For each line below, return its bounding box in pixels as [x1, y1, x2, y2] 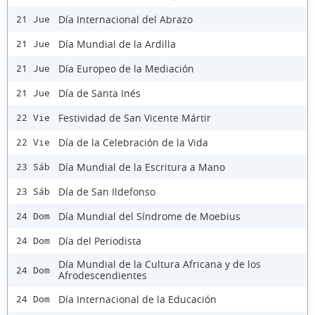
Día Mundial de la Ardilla [58, 37, 176, 51]
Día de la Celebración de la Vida [58, 135, 208, 149]
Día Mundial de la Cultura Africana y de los [58, 257, 261, 271]
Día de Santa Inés [58, 86, 141, 100]
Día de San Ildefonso [58, 184, 155, 198]
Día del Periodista [58, 233, 141, 247]
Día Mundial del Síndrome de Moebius [58, 209, 240, 223]
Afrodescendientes [58, 269, 147, 283]
